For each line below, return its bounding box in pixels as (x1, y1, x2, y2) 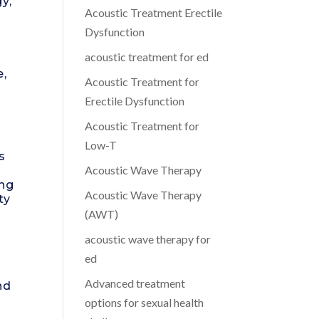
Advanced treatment (85, 276, 186, 290)
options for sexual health (85, 296, 204, 309)
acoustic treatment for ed (85, 50, 209, 63)
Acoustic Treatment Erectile (85, 6, 223, 19)
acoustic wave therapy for (85, 232, 211, 246)
